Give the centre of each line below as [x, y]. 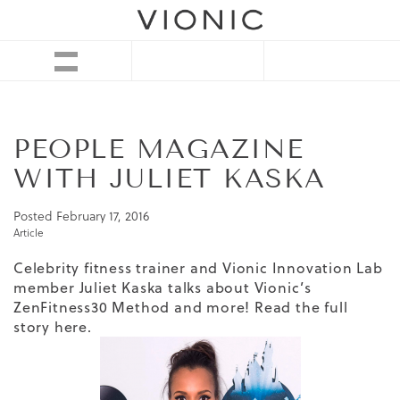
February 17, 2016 [103, 217]
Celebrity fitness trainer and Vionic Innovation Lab [198, 268]
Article [29, 233]
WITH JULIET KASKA [170, 179]
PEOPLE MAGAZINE [159, 150]
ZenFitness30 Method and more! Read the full [181, 308]
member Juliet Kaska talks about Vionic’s [162, 288]
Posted [35, 217]
